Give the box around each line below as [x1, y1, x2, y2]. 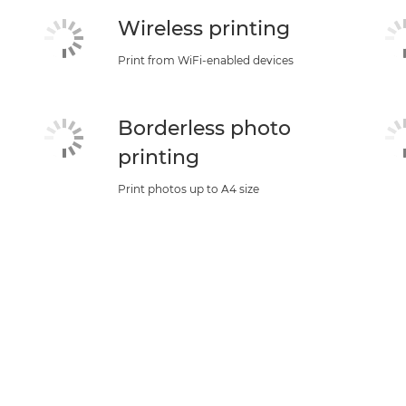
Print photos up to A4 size [117, 182, 259, 196]
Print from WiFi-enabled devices [117, 53, 294, 67]
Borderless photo [117, 116, 291, 140]
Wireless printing [117, 16, 290, 41]
